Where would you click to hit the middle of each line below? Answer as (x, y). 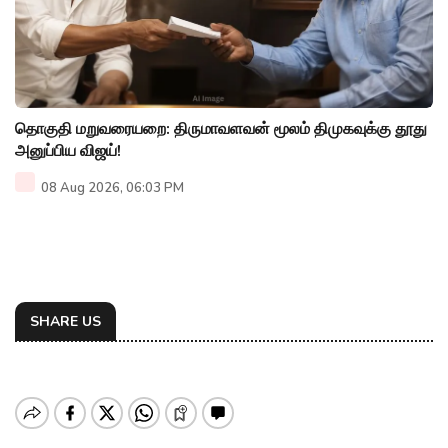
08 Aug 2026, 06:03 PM (111, 188)
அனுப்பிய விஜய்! (68, 151)
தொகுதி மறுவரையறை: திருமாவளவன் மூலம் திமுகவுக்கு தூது (221, 129)
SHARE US (65, 322)
